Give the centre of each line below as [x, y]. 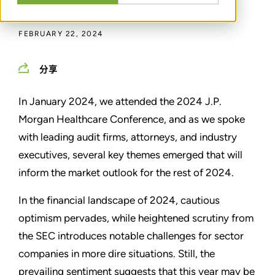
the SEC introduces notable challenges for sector [131, 236]
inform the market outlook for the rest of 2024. [126, 173]
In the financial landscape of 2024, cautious [119, 200]
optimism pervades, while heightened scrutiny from [136, 218]
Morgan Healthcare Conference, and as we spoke [132, 119]
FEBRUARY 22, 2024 [61, 34]
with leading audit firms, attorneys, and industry [128, 137]
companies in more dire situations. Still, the [117, 254]
